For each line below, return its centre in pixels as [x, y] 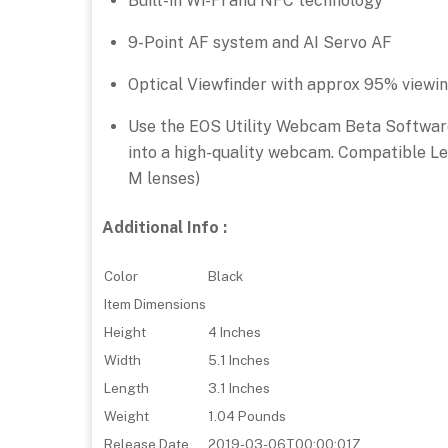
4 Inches [234, 332]
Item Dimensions [155, 304]
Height [125, 332]
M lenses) [163, 179]
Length [126, 388]
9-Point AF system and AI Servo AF [259, 43]
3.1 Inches [239, 388]
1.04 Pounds [247, 416]
